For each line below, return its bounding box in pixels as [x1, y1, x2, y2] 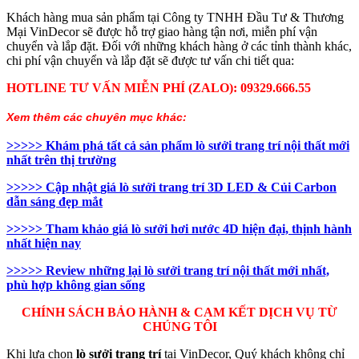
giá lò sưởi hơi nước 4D [112, 222, 239, 236]
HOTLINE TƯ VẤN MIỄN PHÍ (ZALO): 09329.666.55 [6, 81, 311, 95]
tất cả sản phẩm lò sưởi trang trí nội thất [107, 139, 325, 153]
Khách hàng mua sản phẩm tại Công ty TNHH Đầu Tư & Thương [6, 10, 344, 25]
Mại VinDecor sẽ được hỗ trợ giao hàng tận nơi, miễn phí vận [6, 25, 317, 39]
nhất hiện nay [6, 236, 81, 251]
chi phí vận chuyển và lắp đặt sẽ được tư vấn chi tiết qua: [6, 54, 294, 68]
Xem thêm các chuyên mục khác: [6, 111, 187, 124]
